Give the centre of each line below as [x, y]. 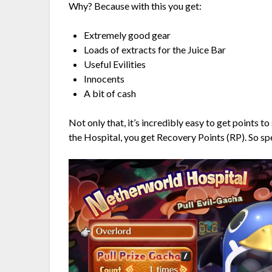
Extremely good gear [127, 35]
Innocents [104, 79]
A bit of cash [110, 93]
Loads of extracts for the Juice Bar [155, 50]
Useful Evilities [115, 64]
